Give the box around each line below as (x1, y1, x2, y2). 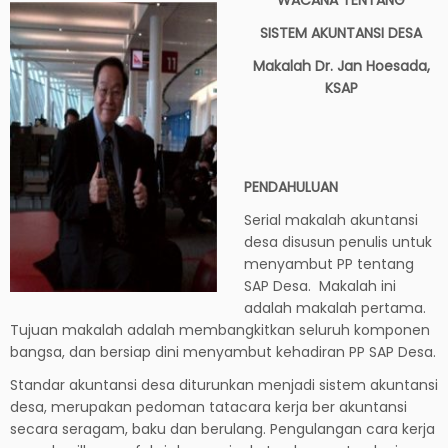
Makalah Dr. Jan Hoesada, (252, 55, 430, 76)
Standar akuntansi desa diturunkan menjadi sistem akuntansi (10, 374, 438, 395)
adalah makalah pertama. (244, 297, 427, 318)
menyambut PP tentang (244, 253, 415, 274)
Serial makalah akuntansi (244, 209, 419, 230)
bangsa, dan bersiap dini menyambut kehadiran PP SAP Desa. (10, 341, 436, 362)
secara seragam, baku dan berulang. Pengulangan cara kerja (10, 418, 435, 439)
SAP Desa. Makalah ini (244, 275, 397, 296)
